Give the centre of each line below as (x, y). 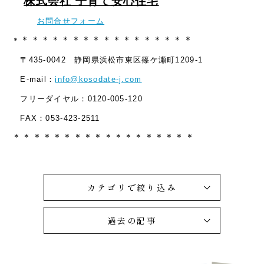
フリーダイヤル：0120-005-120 (77, 99)
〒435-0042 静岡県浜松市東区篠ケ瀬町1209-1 (108, 60)
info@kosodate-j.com (98, 79)
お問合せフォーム (71, 21)
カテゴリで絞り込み (132, 187)
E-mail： (34, 79)
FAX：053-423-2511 (56, 118)
